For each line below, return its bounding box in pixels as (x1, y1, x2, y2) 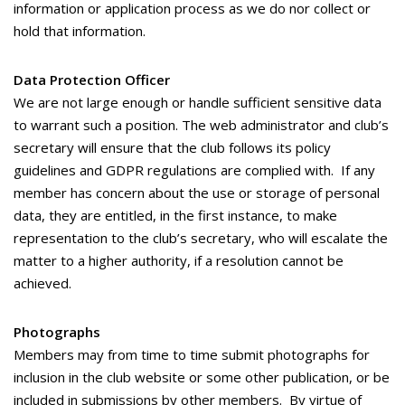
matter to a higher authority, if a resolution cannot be (14, 251, 344, 269)
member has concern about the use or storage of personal (14, 184, 380, 202)
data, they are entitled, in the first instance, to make (14, 206, 337, 224)
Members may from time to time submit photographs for (14, 345, 370, 363)
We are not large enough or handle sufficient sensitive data (14, 93, 381, 111)
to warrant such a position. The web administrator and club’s (14, 116, 389, 134)
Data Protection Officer (14, 71, 170, 89)
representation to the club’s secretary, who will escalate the (14, 229, 388, 247)
